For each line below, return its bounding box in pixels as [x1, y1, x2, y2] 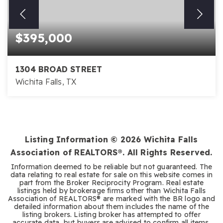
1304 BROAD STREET [15, 64, 103, 74]
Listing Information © [25, 134, 120, 144]
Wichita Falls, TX [15, 77, 77, 87]
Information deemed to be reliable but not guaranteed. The [10, 162, 213, 171]
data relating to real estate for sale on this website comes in [10, 170, 213, 179]
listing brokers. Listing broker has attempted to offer [22, 210, 201, 219]
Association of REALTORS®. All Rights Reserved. [10, 147, 213, 157]
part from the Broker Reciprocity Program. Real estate [19, 178, 204, 187]
